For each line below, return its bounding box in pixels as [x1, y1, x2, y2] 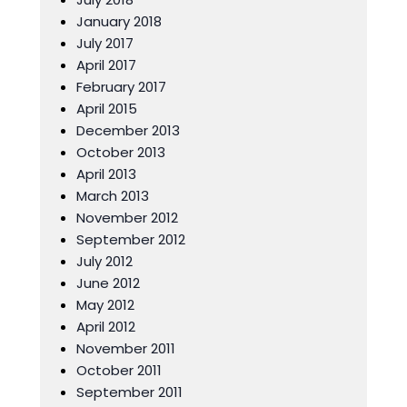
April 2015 [76, 99, 137, 118]
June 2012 [76, 273, 140, 293]
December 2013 [76, 121, 180, 140]
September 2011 [76, 382, 183, 402]
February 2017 [76, 77, 166, 96]
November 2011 [76, 339, 175, 358]
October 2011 [76, 361, 162, 380]
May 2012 [76, 295, 134, 314]
